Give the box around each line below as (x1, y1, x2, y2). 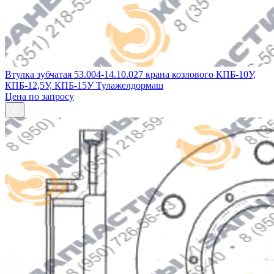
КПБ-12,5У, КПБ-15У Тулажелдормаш (5, 80, 163, 91)
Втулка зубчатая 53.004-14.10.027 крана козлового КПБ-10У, (5, 68, 256, 80)
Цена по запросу (5, 91, 74, 102)
